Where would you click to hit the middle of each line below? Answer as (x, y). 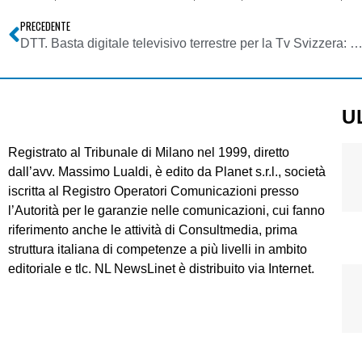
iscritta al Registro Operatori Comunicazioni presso (154, 191)
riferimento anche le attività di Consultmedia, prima (153, 229)
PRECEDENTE (45, 26)
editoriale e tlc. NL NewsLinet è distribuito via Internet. (161, 268)
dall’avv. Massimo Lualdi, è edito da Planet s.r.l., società (167, 171)
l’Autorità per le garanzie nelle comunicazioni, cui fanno (166, 210)
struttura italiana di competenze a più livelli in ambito (158, 249)
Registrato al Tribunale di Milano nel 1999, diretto (149, 152)
